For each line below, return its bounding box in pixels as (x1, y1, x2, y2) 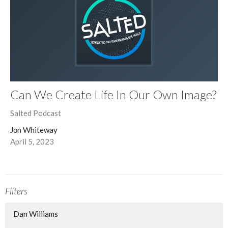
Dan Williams (13, 209, 58, 219)
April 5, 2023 (10, 136, 54, 146)
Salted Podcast (10, 108, 61, 118)
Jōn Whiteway (10, 125, 58, 134)
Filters (5, 185, 27, 196)
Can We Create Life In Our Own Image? (10, 87, 216, 102)
